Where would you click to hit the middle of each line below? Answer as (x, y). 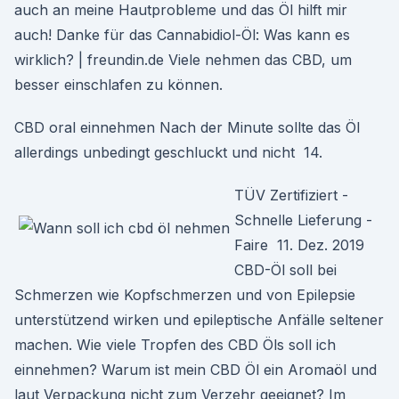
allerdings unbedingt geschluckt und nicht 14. (168, 152)
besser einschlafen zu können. (118, 85)
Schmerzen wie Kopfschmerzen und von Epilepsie (185, 295)
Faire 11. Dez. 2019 (299, 245)
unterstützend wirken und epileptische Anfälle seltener (199, 320)
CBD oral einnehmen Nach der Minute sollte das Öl (187, 127)
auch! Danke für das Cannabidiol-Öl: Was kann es (182, 35)
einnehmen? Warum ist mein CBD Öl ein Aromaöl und (195, 370)
